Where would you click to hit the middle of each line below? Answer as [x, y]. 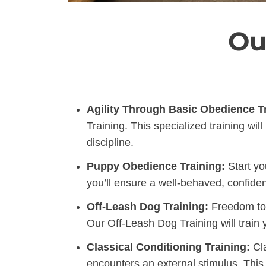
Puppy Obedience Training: [156, 166]
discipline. [110, 142]
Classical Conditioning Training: [168, 247]
